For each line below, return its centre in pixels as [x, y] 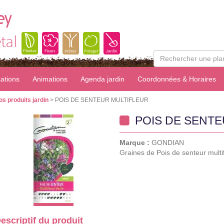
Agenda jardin [102, 79]
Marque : [135, 142]
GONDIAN [168, 142]
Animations [50, 79]
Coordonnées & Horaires [177, 79]
